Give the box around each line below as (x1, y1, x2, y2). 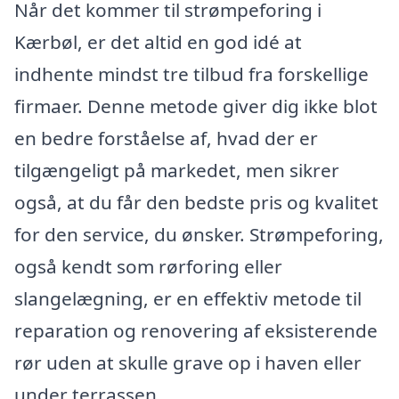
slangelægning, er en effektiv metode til (14, 286, 362, 312)
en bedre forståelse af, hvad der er (14, 126, 318, 151)
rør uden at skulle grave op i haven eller (14, 350, 362, 376)
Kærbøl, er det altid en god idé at (14, 29, 302, 55)
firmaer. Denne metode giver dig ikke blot (14, 94, 378, 119)
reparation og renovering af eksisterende (14, 318, 378, 344)
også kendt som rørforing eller (14, 254, 282, 280)
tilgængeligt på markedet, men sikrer (14, 158, 339, 183)
